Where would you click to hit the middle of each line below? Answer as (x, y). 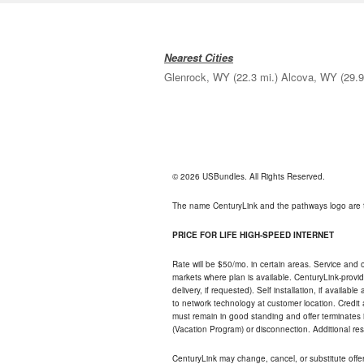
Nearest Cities (199, 58)
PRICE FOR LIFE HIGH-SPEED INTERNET (253, 235)
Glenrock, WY (197, 77)
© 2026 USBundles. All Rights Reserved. (249, 177)
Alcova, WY (309, 77)
